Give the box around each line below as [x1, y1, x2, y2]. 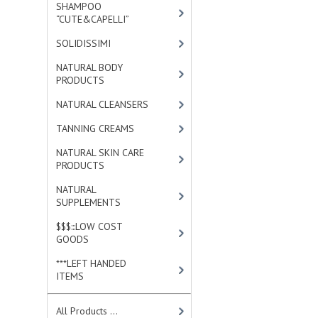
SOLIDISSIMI [56, 37, 111, 50]
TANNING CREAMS [56, 122, 135, 135]
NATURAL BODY [56, 61, 124, 74]
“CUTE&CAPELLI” [56, 13, 130, 26]
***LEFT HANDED [56, 257, 127, 270]
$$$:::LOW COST [56, 220, 124, 233]
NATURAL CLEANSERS [56, 98, 149, 111]
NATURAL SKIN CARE [56, 146, 145, 159]
